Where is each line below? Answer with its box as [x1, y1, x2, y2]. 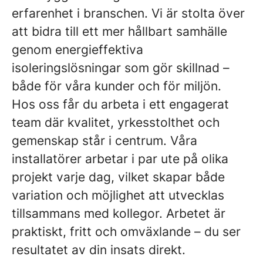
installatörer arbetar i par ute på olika [12, 151, 228, 166]
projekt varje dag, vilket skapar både [12, 170, 225, 184]
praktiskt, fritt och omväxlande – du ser [12, 224, 241, 239]
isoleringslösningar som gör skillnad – [12, 60, 230, 75]
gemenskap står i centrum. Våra [12, 133, 197, 148]
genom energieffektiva [12, 42, 143, 57]
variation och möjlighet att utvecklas [12, 188, 224, 203]
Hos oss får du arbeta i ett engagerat [12, 97, 229, 112]
